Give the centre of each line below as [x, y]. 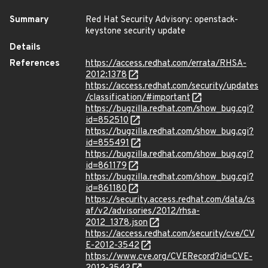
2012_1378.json [117, 223]
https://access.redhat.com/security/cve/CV [170, 234]
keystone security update [135, 31]
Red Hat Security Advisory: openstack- [162, 20]
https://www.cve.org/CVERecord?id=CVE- [169, 257]
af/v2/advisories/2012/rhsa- [143, 211]
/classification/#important [138, 98]
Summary [29, 20]
